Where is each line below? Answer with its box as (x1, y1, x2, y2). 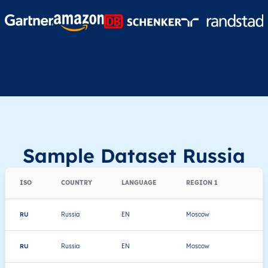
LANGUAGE (121, 178, 157, 187)
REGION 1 (186, 178, 218, 187)
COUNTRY (61, 178, 92, 187)
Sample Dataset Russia (23, 143, 245, 167)
